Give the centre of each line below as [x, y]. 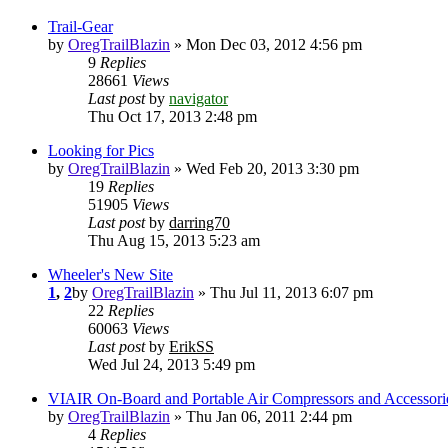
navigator [198, 99]
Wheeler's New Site [110, 275]
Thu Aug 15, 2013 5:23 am [174, 241]
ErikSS [191, 347]
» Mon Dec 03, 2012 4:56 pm [266, 45]
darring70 [199, 223]
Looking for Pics [101, 151]
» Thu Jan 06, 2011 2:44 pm [261, 417]
